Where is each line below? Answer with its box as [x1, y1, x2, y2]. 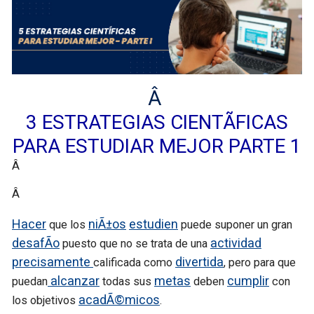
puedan [12, 274, 48, 288]
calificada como [93, 255, 175, 269]
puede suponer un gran [178, 217, 292, 231]
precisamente [12, 254, 93, 269]
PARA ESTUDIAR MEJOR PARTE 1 [13, 134, 301, 158]
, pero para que [224, 255, 296, 269]
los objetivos [12, 293, 78, 307]
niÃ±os [88, 216, 126, 231]
